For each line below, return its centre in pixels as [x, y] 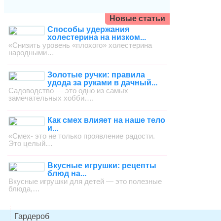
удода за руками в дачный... [103, 82]
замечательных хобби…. [51, 98]
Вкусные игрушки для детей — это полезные [85, 181]
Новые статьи [137, 19]
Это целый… [31, 143]
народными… [32, 52]
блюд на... [67, 173]
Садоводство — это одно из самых [69, 90]
